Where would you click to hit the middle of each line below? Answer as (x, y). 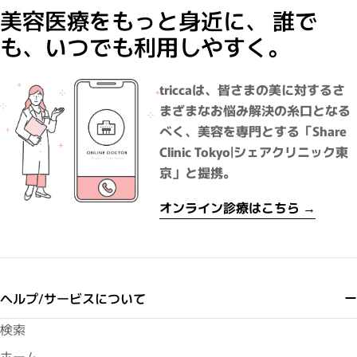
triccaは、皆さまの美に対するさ (252, 90)
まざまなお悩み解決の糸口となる (255, 110)
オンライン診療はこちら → (237, 208)
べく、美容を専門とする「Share (253, 131)
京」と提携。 (198, 173)
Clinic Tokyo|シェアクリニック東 (254, 152)
